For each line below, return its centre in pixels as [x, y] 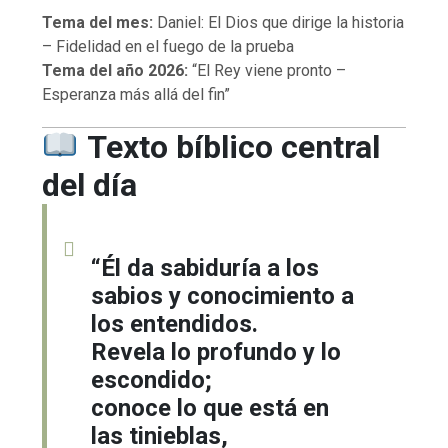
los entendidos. [175, 323]
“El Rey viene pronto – [267, 70]
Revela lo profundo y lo [216, 351]
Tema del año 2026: [115, 70]
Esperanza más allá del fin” [136, 94]
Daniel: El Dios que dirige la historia [279, 22]
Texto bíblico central [233, 146]
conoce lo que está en [210, 407]
